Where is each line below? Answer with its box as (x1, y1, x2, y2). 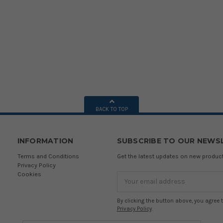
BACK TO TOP (95, 106, 128, 112)
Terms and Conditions (17, 152, 79, 160)
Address (116, 182, 143, 191)
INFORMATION (17, 136, 74, 145)
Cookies (17, 170, 41, 178)
